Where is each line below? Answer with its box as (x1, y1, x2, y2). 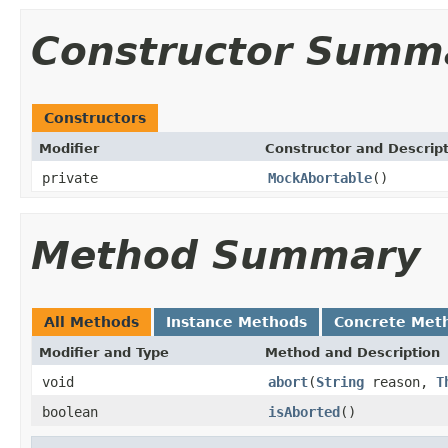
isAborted (268, 403, 340, 420)
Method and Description (265, 344, 440, 360)
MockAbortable (268, 169, 372, 186)
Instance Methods (166, 313, 307, 330)
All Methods (44, 313, 139, 330)
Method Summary (31, 232, 420, 278)
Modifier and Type (39, 344, 169, 360)
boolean (42, 403, 98, 420)
